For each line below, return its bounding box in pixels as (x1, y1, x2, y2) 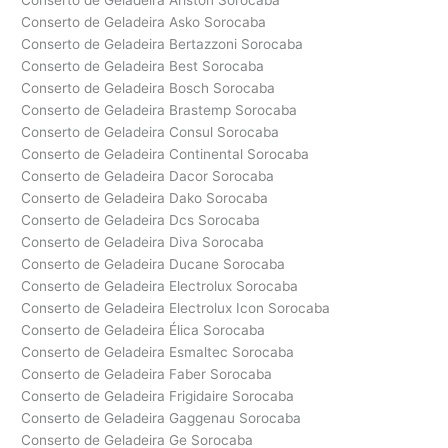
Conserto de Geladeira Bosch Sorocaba (21, 80, 276, 97)
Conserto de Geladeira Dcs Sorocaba (21, 212, 261, 229)
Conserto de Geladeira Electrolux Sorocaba (21, 278, 299, 295)
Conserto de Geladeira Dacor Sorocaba (21, 168, 275, 185)
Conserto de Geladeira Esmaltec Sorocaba (21, 344, 295, 361)
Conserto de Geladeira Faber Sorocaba (21, 366, 273, 383)
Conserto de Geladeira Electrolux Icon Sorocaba (21, 300, 331, 317)
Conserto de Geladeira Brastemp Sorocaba (21, 102, 298, 119)
